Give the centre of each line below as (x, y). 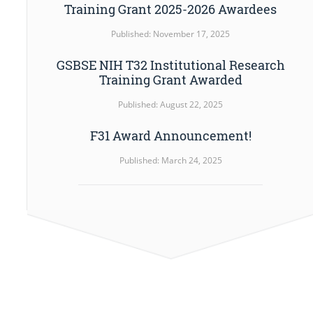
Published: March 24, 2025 (170, 161)
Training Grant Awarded (170, 79)
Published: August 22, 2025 (171, 105)
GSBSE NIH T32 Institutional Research (170, 65)
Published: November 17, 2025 (171, 34)
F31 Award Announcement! (170, 136)
